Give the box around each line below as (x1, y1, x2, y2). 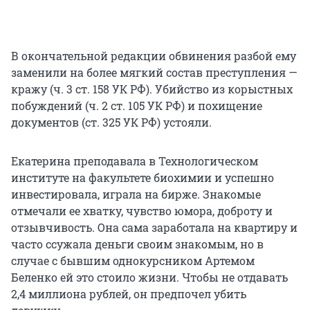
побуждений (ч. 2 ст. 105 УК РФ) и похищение (11, 98, 262, 113)
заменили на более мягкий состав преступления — (11, 65, 298, 80)
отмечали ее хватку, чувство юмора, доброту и (11, 203, 273, 219)
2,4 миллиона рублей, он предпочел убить (11, 286, 246, 302)
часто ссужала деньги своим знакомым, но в (11, 237, 264, 252)
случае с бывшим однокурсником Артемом (11, 253, 255, 268)
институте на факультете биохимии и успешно (11, 170, 274, 185)
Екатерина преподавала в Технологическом (11, 154, 258, 169)
